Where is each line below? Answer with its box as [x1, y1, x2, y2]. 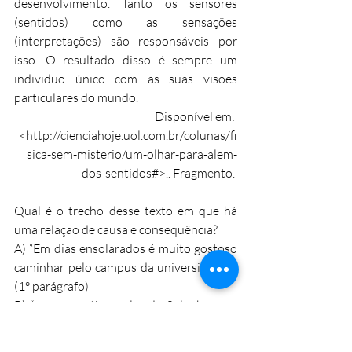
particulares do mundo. [14, 89, 138, 105]
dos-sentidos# [82, 164, 159, 181]
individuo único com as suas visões [14, 70, 237, 86]
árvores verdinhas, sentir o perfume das [14, 315, 237, 332]
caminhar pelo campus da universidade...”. [14, 258, 237, 275]
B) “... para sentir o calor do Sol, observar [14, 296, 237, 313]
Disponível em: [155, 108, 237, 124]
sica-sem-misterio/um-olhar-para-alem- [27, 145, 237, 162]
